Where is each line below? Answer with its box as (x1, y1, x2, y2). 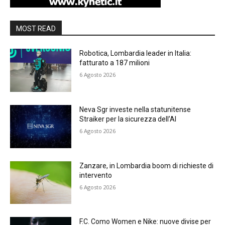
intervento (79, 171, 113, 179)
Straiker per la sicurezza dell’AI (79, 115, 177, 124)
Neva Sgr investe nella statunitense (79, 105, 191, 114)
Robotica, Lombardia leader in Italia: (79, 49, 192, 58)
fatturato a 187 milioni (79, 59, 150, 67)
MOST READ (16, 25, 56, 33)
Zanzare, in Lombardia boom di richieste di (79, 161, 214, 170)
